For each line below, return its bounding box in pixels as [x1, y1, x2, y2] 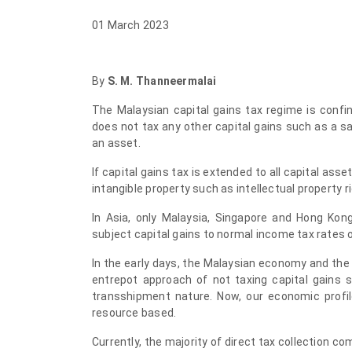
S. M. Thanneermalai [107, 75, 217, 87]
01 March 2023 [92, 19, 169, 31]
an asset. [92, 137, 141, 149]
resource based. [92, 306, 177, 319]
